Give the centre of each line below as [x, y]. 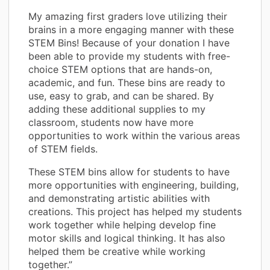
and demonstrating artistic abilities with [119, 198]
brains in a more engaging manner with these [131, 29]
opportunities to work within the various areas [134, 135]
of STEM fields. [63, 149]
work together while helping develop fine [122, 224]
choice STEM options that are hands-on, [120, 69]
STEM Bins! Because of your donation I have [129, 42]
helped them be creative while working [117, 251]
